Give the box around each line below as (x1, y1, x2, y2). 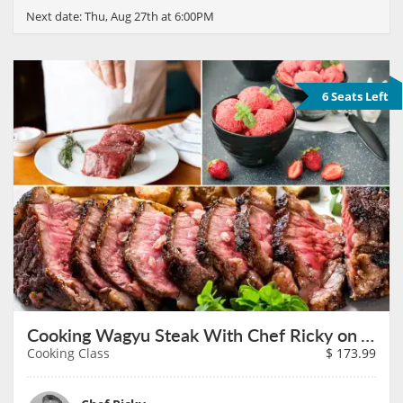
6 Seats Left (322, 88, 389, 105)
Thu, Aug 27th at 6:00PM (85, 8, 214, 25)
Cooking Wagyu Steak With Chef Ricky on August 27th (361, 321, 374, 347)
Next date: (26, 8, 85, 25)
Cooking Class (27, 344, 110, 362)
